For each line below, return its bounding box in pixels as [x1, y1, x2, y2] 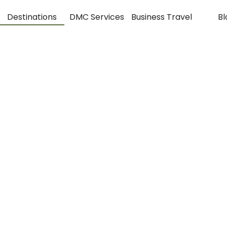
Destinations [7, 11, 57, 23]
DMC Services [69, 11, 124, 23]
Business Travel [131, 11, 192, 23]
